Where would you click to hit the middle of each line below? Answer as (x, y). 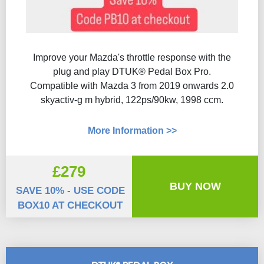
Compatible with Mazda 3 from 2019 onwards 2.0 (132, 86)
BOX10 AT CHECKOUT (70, 205)
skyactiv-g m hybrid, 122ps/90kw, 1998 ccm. (132, 100)
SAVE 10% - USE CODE (70, 191)
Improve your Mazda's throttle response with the (132, 57)
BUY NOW (195, 186)
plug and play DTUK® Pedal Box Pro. (132, 72)
